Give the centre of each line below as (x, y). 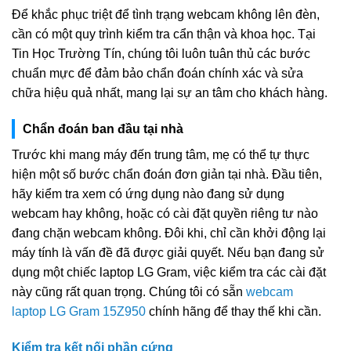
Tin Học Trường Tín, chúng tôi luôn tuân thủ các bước (161, 54)
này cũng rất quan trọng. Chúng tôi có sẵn (129, 291)
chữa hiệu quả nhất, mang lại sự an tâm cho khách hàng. (170, 93)
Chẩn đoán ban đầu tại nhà (103, 128)
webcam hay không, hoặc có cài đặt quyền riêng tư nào (165, 213)
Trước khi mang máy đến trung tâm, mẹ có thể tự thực (161, 154)
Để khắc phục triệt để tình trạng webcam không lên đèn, (166, 15)
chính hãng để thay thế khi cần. (233, 311)
